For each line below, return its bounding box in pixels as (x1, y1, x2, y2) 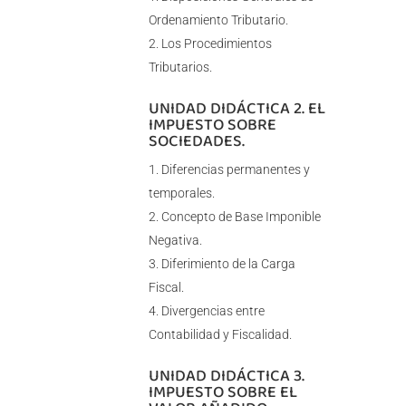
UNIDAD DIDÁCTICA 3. (148, 363, 304, 388)
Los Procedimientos (160, 36, 272, 52)
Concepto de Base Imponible (160, 209, 321, 225)
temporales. (148, 186, 215, 201)
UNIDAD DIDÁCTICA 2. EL (148, 96, 325, 121)
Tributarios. (148, 60, 212, 75)
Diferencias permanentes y (160, 162, 310, 178)
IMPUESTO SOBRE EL (148, 380, 297, 404)
